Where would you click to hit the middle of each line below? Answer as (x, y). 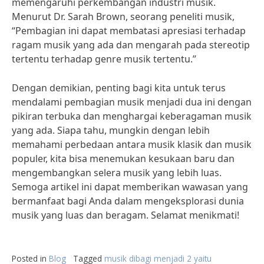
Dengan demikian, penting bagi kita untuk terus (119, 88)
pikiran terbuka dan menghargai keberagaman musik (132, 116)
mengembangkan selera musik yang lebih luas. (117, 173)
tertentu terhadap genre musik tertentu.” (104, 59)
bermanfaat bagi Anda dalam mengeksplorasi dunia (128, 201)
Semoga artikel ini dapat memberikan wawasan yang (130, 187)
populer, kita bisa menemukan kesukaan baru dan (123, 159)
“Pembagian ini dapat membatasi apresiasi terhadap (129, 31)
